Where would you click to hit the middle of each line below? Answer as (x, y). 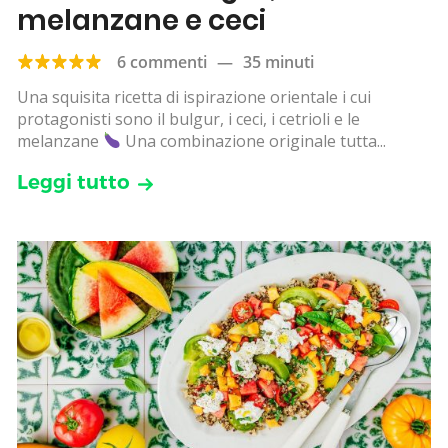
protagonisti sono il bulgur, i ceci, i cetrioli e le (188, 118)
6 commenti (162, 61)
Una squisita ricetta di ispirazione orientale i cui (194, 96)
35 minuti (278, 61)
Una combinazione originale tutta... (254, 140)
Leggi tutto (73, 181)
